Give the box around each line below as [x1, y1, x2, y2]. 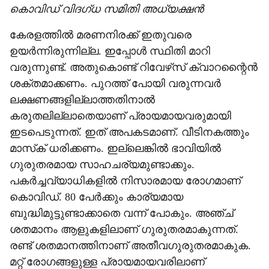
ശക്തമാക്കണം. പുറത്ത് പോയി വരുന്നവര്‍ [10, 77, 221, 89]
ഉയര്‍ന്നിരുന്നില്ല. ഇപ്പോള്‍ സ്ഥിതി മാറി [10, 45, 210, 57]
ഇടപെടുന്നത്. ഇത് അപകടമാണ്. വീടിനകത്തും [10, 126, 249, 138]
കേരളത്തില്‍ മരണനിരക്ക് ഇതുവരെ [10, 29, 192, 41]
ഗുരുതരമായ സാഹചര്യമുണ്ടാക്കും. [10, 159, 195, 171]
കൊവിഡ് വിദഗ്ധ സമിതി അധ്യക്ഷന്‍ [10, 3, 204, 15]
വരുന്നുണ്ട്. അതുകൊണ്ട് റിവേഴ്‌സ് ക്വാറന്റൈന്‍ [10, 61, 258, 73]
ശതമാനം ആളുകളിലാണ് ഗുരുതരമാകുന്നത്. [10, 223, 238, 235]
